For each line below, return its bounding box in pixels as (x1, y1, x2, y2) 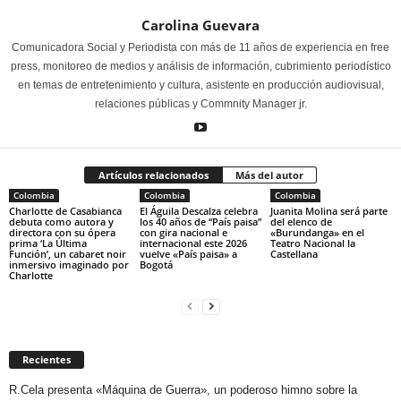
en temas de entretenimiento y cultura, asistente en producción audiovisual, (17, 78, 384, 91)
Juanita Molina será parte (269, 203, 388, 218)
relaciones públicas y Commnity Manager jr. (94, 97, 307, 110)
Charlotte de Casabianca (9, 203, 122, 218)
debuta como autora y (9, 214, 114, 228)
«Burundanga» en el (269, 225, 364, 239)
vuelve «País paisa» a (139, 246, 237, 260)
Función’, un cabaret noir (9, 246, 126, 260)
